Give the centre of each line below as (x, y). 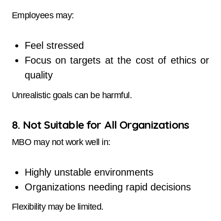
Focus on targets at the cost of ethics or (117, 60)
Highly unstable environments (89, 172)
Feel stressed (54, 46)
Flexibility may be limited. (58, 207)
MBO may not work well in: (61, 142)
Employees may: (43, 16)
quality (38, 75)
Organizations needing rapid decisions (108, 187)
